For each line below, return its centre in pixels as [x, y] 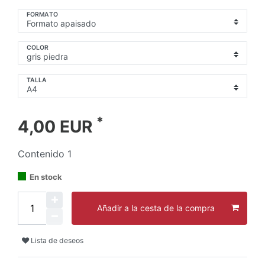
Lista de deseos [57, 241]
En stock [46, 177]
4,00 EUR [57, 126]
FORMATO [42, 15]
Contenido [43, 153]
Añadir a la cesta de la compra [156, 208]
